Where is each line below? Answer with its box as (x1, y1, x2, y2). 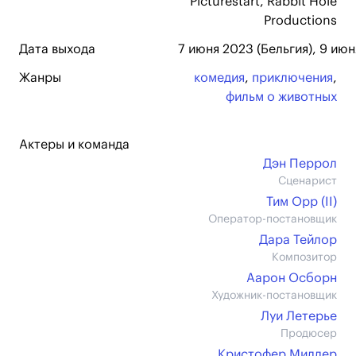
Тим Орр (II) (266, 195, 337, 208)
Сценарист (278, 176, 337, 187)
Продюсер (281, 328, 337, 339)
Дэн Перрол (263, 157, 337, 170)
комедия (194, 72, 245, 84)
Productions (264, 14, 337, 27)
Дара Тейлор (259, 234, 337, 246)
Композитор (272, 252, 337, 263)
